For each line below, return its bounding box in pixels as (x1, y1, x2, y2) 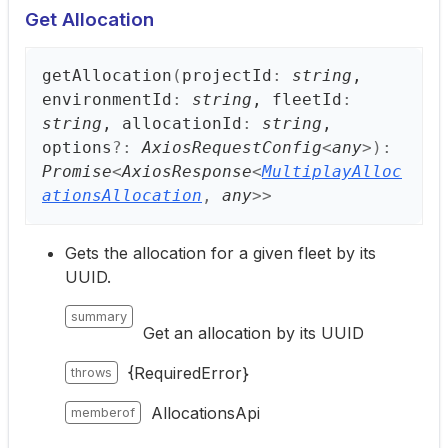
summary (71, 309, 127, 324)
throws (71, 365, 112, 380)
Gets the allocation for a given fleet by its (65, 243, 376, 263)
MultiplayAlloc (262, 162, 402, 181)
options (42, 138, 112, 157)
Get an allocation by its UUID (143, 323, 364, 343)
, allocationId (102, 114, 242, 133)
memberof (71, 405, 135, 420)
